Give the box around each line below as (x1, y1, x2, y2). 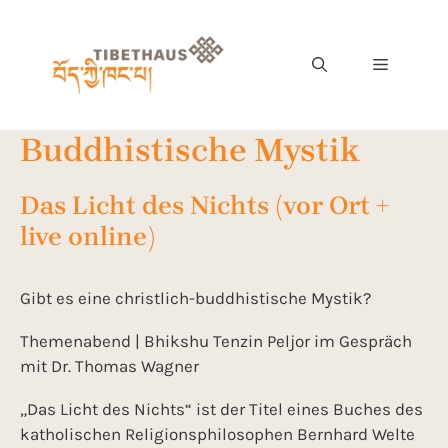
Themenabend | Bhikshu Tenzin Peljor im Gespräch (20, 331, 412, 351)
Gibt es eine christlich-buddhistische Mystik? (20, 288, 371, 308)
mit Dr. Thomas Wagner (20, 356, 199, 376)
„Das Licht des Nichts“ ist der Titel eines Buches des (20, 399, 423, 419)
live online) (20, 221, 155, 252)
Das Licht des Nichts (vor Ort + (20, 190, 389, 221)
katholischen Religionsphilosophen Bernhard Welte (20, 424, 415, 444)
